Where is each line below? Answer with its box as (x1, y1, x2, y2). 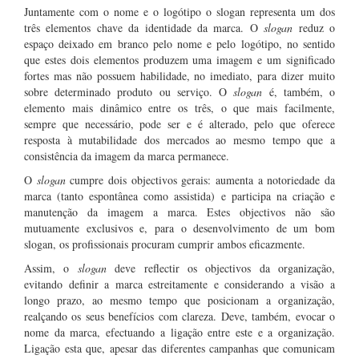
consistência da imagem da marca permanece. (24, 148, 229, 163)
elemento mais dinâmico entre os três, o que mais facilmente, (24, 100, 335, 115)
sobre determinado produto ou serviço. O (24, 84, 234, 99)
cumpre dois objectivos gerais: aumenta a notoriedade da (65, 172, 336, 188)
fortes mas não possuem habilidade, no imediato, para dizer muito (24, 68, 335, 83)
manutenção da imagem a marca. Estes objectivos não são (24, 204, 335, 220)
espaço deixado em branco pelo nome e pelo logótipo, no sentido (24, 36, 335, 51)
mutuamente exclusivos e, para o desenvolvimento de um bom (24, 220, 335, 236)
